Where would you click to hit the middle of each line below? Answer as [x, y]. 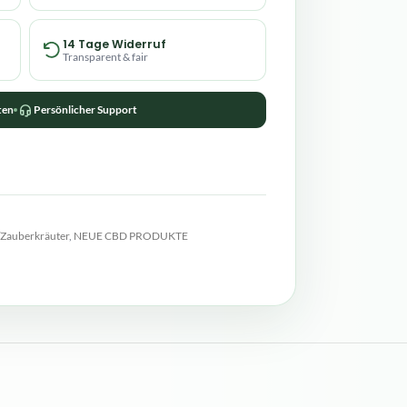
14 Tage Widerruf [115, 44]
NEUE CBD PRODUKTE [130, 236]
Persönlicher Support [86, 109]
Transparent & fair [106, 56]
